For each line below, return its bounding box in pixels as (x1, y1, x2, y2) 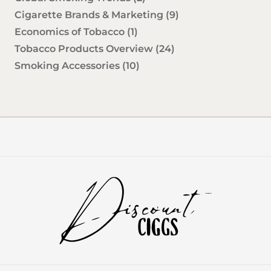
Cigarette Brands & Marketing (15, 9, 166, 21)
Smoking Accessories (15, 60, 122, 72)
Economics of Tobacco (15, 26, 127, 38)
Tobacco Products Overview (15, 43, 155, 55)
